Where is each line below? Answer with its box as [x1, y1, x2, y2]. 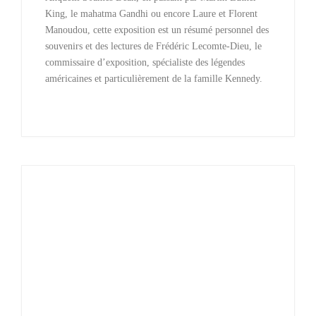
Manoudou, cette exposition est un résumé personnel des [45, 23, 269, 35]
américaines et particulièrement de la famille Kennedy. [45, 72, 263, 84]
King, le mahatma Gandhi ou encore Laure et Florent [45, 7, 258, 19]
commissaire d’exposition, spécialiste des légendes [45, 56, 245, 68]
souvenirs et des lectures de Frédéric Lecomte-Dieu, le [45, 39, 262, 51]
